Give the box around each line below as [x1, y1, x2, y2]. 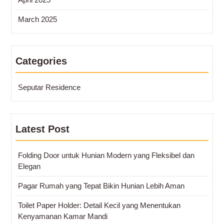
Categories [15, 55, 67, 66]
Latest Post [15, 123, 69, 134]
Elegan [18, 161, 40, 170]
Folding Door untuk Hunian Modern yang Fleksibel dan [18, 150, 194, 159]
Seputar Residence [18, 82, 80, 91]
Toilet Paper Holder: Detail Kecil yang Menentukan [18, 200, 180, 209]
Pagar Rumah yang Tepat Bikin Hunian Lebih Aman [18, 181, 184, 190]
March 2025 [18, 14, 57, 23]
